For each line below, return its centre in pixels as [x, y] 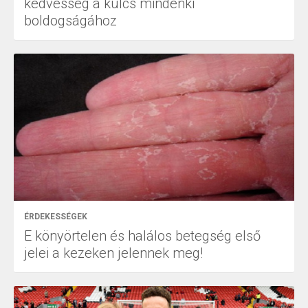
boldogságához [70, 21]
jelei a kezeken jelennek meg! [113, 253]
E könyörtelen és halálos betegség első [142, 236]
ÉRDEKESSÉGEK [56, 217]
